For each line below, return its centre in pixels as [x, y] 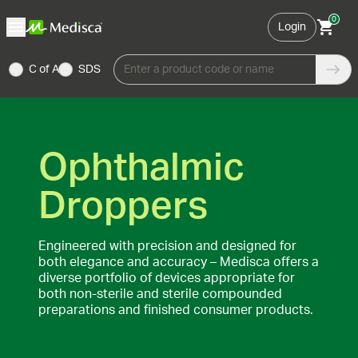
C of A [44, 70]
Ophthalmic [141, 168]
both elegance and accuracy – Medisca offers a [179, 262]
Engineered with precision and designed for [167, 246]
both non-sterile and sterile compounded [160, 294]
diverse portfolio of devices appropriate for [167, 278]
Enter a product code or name [199, 70]
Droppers [123, 206]
